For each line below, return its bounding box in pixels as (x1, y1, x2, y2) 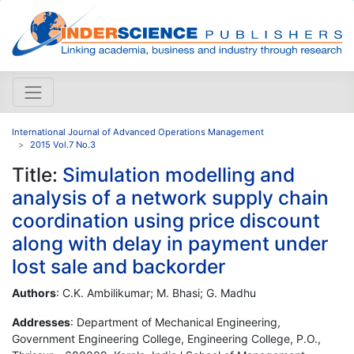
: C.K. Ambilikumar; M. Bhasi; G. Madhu (56, 285, 256, 299)
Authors (12, 285, 56, 299)
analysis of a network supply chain (12, 185, 329, 209)
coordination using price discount (12, 208, 320, 232)
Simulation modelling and (62, 162, 295, 186)
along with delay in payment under (12, 231, 328, 255)
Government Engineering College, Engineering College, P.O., (12, 331, 321, 345)
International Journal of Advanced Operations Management (12, 126, 264, 137)
